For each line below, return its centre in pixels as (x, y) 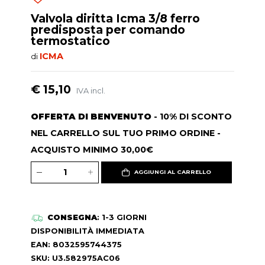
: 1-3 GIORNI (122, 218)
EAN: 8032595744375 (77, 245)
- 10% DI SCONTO (192, 116)
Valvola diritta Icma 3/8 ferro (116, 18)
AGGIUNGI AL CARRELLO (172, 172)
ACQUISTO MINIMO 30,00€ (92, 149)
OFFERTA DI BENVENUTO (91, 116)
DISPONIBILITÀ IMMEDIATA (88, 231)
